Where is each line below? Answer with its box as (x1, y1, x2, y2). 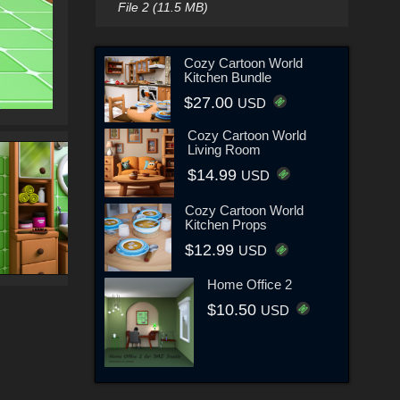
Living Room (187, 141, 261, 157)
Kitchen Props (185, 217, 268, 233)
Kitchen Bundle (184, 69, 272, 85)
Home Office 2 (207, 276, 292, 292)
